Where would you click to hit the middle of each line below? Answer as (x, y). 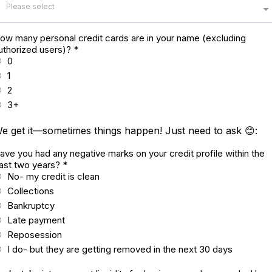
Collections (31, 191)
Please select (30, 6)
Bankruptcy (31, 206)
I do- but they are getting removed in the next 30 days (120, 249)
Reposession (35, 235)
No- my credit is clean (53, 176)
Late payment (36, 220)
